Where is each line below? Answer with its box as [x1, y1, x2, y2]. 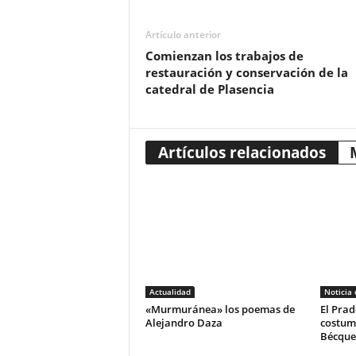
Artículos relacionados [157, 142, 326, 163]
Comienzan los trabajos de [145, 48, 304, 64]
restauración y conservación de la [145, 64, 348, 80]
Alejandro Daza [145, 315, 222, 330]
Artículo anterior [145, 28, 221, 41]
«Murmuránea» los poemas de [145, 302, 295, 316]
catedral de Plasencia [145, 81, 274, 97]
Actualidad [149, 286, 191, 297]
